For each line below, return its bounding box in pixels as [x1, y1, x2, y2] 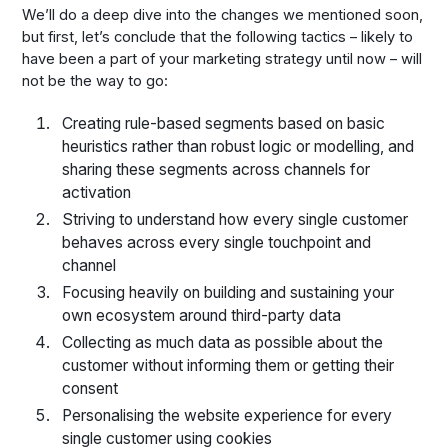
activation [61, 182, 131, 202]
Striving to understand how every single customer [61, 209, 408, 229]
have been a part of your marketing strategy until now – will [22, 50, 423, 69]
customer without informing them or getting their [61, 355, 394, 375]
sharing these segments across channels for [61, 159, 370, 179]
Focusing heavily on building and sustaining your [61, 282, 394, 302]
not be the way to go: [22, 72, 169, 91]
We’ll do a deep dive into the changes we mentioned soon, [22, 6, 424, 25]
